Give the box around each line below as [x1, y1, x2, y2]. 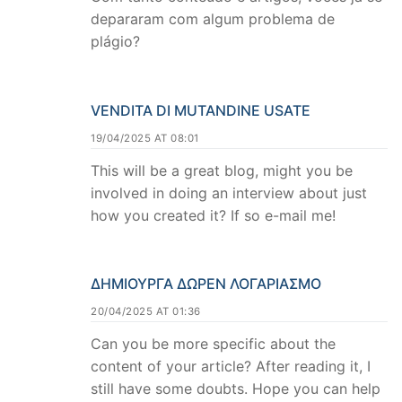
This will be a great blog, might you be [91, 161, 353, 179]
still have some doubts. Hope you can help [91, 380, 380, 398]
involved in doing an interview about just [91, 183, 367, 202]
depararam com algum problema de [91, 9, 335, 28]
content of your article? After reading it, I [91, 357, 371, 376]
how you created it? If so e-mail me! [91, 205, 336, 224]
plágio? [91, 31, 140, 50]
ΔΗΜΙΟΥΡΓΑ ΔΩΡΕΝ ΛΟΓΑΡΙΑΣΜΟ [91, 275, 321, 293]
